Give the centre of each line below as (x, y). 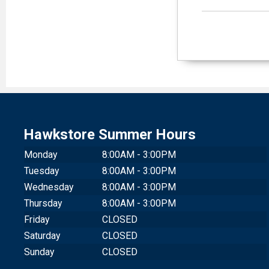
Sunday (39, 252)
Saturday (42, 236)
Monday (41, 155)
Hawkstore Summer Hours (110, 135)
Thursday (43, 204)
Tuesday (42, 171)
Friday (37, 220)
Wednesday (49, 187)
